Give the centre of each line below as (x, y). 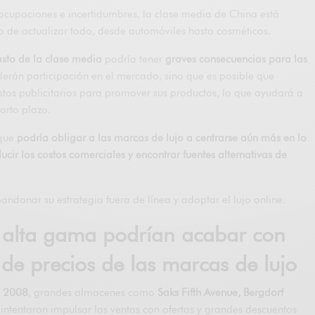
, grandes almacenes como (93, 292)
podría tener (134, 59)
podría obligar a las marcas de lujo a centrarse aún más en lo (162, 137)
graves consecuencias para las (237, 59)
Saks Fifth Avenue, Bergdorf (221, 292)
